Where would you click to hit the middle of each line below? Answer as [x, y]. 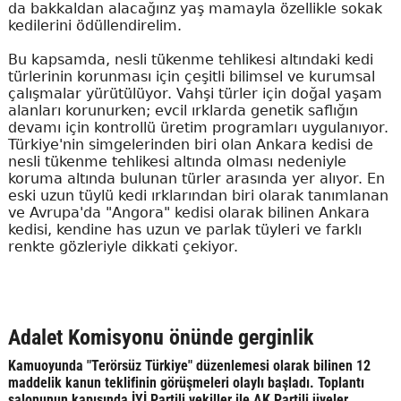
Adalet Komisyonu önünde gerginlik [160, 338]
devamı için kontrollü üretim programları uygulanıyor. [198, 128]
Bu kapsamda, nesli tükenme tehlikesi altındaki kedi [190, 60]
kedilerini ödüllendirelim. [94, 26]
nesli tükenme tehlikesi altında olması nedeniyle [177, 162]
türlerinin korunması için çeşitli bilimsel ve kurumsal [191, 77]
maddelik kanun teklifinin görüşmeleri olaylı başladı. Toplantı [186, 383]
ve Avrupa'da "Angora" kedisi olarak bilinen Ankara [188, 213]
